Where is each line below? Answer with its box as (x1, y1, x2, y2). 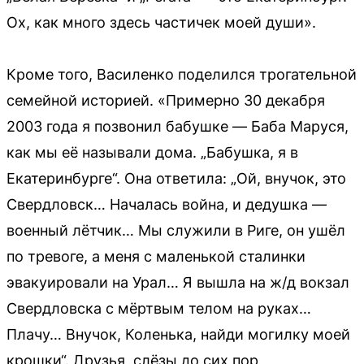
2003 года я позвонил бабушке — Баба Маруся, (6, 118, 349, 135)
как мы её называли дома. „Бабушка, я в (6, 144, 298, 161)
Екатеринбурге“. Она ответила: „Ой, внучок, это (6, 170, 346, 187)
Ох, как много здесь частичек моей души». (6, 14, 316, 31)
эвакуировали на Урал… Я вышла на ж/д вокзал (6, 274, 349, 291)
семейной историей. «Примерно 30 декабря (6, 92, 325, 109)
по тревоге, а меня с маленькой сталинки (6, 248, 305, 265)
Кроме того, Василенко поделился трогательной (6, 66, 357, 83)
